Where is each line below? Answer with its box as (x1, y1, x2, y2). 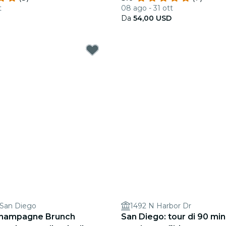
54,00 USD (133, 14, 172, 23)
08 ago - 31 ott (121, 4, 173, 13)
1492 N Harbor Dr (130, 201, 191, 210)
